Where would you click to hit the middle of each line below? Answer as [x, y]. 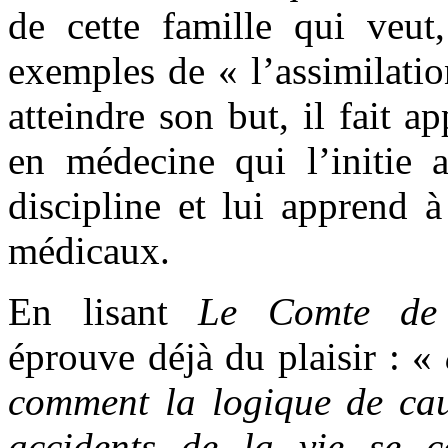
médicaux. [89, 250]
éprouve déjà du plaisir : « [226, 356]
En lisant [103, 311]
